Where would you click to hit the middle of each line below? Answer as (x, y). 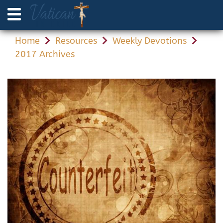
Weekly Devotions (150, 41)
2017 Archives (45, 54)
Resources (76, 41)
